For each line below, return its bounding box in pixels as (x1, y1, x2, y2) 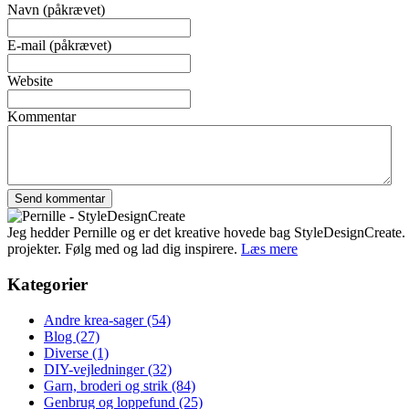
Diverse (44, 344, 92, 361)
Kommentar (7, 109, 76, 125)
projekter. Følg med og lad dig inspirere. (7, 241, 241, 257)
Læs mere (241, 241, 298, 257)
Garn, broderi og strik (44, 377, 172, 393)
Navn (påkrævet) (7, 2, 105, 18)
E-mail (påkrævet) (7, 37, 111, 54)
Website (7, 73, 53, 89)
